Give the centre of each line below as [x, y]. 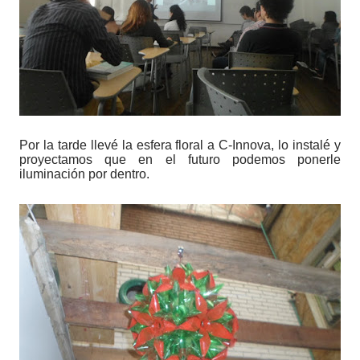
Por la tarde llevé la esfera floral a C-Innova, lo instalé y [180, 145]
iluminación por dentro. [84, 174]
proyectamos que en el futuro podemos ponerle [180, 160]
